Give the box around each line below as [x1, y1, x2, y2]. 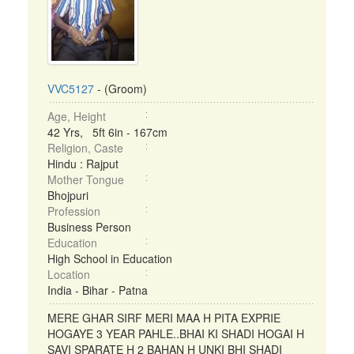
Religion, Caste [47, 140, 123, 156]
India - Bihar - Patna [47, 282, 148, 298]
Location [47, 266, 90, 282]
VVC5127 [47, 81, 94, 96]
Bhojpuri [47, 187, 88, 203]
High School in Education [47, 250, 172, 266]
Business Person [47, 219, 131, 235]
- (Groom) [94, 81, 147, 96]
